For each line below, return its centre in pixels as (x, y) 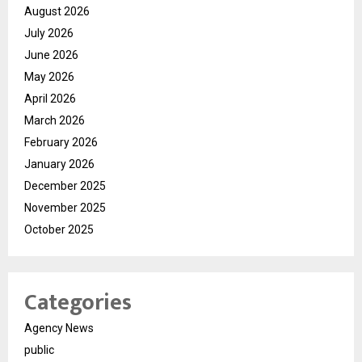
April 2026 (50, 99)
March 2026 (55, 121)
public (39, 350)
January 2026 (59, 164)
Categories (78, 303)
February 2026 (61, 143)
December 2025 (65, 186)
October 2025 (59, 230)
